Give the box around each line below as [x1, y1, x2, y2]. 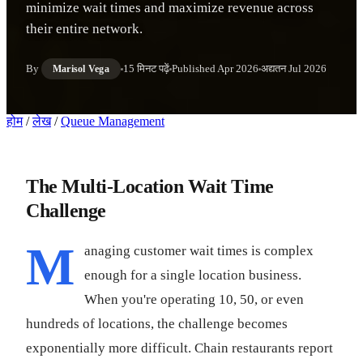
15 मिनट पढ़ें [122, 62, 169, 75]
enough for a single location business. [84, 267, 301, 283]
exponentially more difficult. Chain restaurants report [26, 340, 333, 356]
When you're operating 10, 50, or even [84, 292, 304, 307]
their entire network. [26, 21, 143, 36]
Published [171, 62, 217, 75]
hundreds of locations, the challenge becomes [26, 316, 288, 331]
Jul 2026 [288, 62, 327, 75]
